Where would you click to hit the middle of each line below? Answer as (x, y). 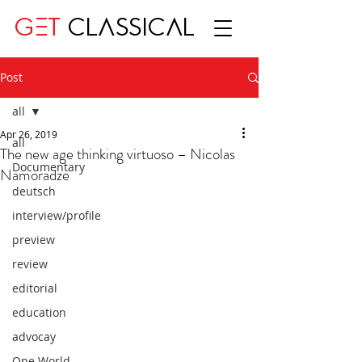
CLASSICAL (128, 28)
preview (34, 240)
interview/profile (57, 215)
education (39, 312)
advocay (34, 337)
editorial (35, 288)
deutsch (34, 191)
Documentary (48, 167)
